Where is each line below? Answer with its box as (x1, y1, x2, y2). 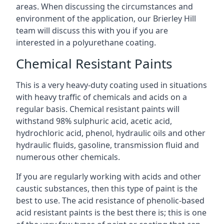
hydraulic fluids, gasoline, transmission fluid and (16, 139, 199, 150)
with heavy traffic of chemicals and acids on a (16, 91, 187, 102)
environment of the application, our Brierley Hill (16, 13, 196, 24)
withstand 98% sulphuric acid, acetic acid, (16, 115, 172, 126)
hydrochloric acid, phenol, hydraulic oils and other (16, 127, 205, 138)
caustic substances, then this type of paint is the (16, 183, 197, 194)
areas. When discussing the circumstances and (16, 1, 193, 12)
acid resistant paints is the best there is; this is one (16, 207, 206, 218)
